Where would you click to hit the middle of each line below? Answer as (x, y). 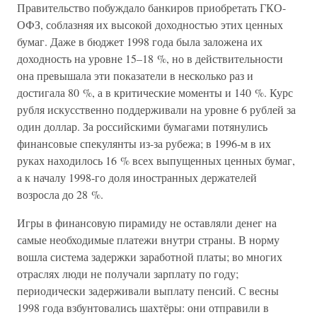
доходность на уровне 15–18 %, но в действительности (150, 58)
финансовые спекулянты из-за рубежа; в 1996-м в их (144, 143)
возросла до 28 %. (60, 194)
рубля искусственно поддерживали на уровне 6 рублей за (156, 109)
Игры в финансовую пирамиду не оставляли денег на (147, 223)
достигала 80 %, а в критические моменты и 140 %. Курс (155, 92)
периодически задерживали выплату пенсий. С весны (148, 290)
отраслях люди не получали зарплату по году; (128, 273)
